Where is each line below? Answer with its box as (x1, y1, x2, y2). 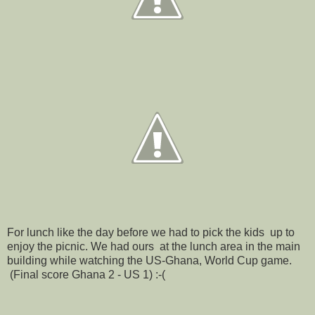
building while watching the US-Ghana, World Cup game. (7, 255, 292, 267)
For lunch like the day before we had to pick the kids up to (7, 226, 295, 239)
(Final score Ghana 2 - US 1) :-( (7, 269, 165, 281)
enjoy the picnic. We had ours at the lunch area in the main (7, 240, 300, 253)
